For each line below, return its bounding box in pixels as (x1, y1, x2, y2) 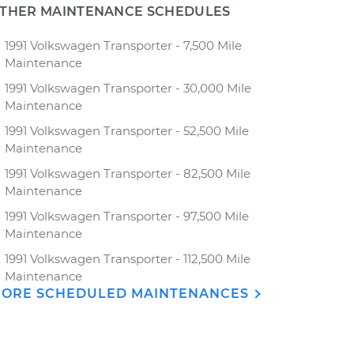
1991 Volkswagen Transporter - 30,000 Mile (5, 81, 251, 96)
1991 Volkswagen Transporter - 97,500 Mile (5, 209, 249, 224)
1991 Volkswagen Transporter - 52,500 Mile (5, 123, 249, 138)
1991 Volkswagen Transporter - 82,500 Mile (5, 166, 250, 181)
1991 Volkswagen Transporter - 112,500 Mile (5, 251, 250, 266)
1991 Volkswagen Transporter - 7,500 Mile (5, 38, 242, 53)
